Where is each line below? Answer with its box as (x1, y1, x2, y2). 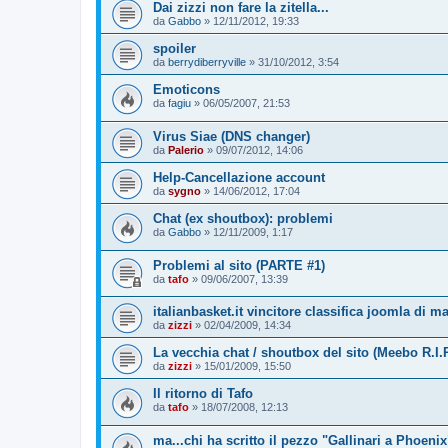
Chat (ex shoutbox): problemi (153, 210, 333, 226)
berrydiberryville (168, 56, 246, 69)
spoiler (153, 41, 196, 57)
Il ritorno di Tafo (153, 386, 253, 402)
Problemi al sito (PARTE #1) (153, 257, 325, 273)
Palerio (168, 143, 204, 156)
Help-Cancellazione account (153, 169, 325, 185)
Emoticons (153, 82, 220, 98)
